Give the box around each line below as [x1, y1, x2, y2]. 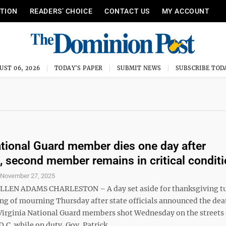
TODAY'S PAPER [54, 65, 103, 72]
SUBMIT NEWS [117, 65, 161, 72]
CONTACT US [104, 7, 150, 15]
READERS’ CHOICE [29, 7, 93, 15]
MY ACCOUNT [161, 7, 210, 15]
